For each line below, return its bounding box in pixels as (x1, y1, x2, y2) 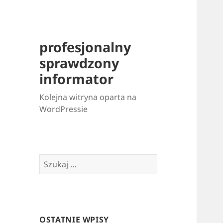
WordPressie (39, 104, 88, 115)
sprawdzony (39, 54, 119, 73)
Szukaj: (39, 154, 67, 166)
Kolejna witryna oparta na (39, 92, 137, 103)
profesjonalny (39, 38, 131, 57)
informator (39, 70, 114, 89)
